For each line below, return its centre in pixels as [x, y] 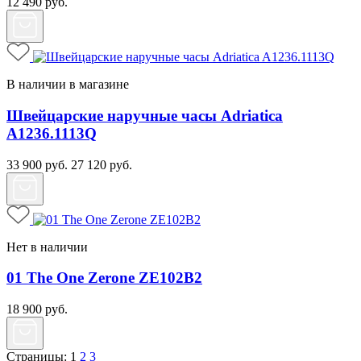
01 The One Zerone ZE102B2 [104, 278]
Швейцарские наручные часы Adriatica [145, 115]
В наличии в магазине [68, 85]
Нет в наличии [47, 247]
